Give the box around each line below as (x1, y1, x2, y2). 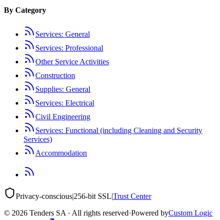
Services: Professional (35, 44, 103, 53)
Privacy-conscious (16, 192, 72, 201)
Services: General (35, 30, 90, 39)
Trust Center (113, 192, 151, 201)
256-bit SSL (74, 192, 111, 201)
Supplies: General (35, 85, 90, 94)
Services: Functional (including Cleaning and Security (35, 126, 202, 135)
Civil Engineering (35, 112, 90, 121)
